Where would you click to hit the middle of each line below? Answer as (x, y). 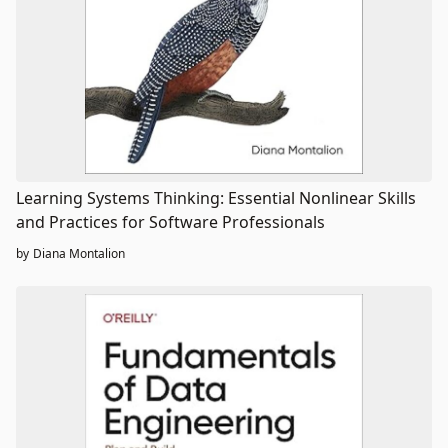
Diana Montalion (79, 253)
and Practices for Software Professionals (170, 221)
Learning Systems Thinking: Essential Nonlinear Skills (216, 197)
